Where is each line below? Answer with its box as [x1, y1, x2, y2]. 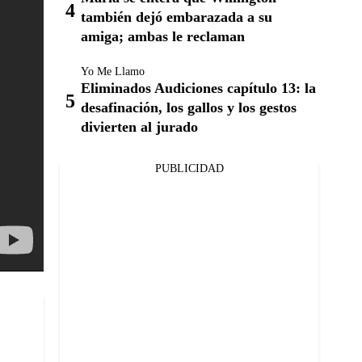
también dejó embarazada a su [81, 9, 272, 25]
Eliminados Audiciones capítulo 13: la [81, 80, 316, 96]
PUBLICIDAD [154, 162, 224, 175]
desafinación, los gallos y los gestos [81, 99, 297, 116]
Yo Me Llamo [81, 65, 145, 78]
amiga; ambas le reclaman [81, 28, 245, 44]
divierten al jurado [81, 119, 198, 135]
